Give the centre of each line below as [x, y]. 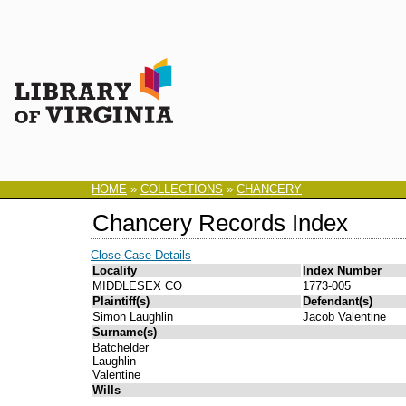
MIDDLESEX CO [137, 286]
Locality [115, 271]
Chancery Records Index [220, 223]
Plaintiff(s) [121, 302]
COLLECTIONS [182, 189]
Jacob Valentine [344, 317]
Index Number [342, 271]
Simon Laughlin [133, 317]
